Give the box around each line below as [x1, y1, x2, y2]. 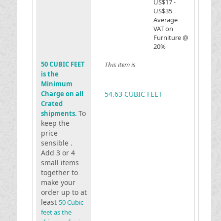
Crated [40, 99, 63, 108]
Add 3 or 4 [40, 148, 75, 157]
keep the [40, 118, 70, 128]
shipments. [40, 109, 78, 118]
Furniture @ [153, 33, 188, 42]
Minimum [40, 79, 73, 88]
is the [40, 70, 59, 78]
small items [40, 158, 79, 167]
